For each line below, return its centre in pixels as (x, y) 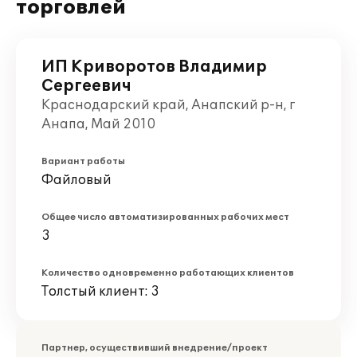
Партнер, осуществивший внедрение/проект (155, 348)
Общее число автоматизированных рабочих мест (165, 217)
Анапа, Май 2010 (98, 124)
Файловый (76, 180)
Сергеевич (86, 86)
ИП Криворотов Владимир (154, 67)
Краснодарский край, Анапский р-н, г (168, 105)
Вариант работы (83, 161)
